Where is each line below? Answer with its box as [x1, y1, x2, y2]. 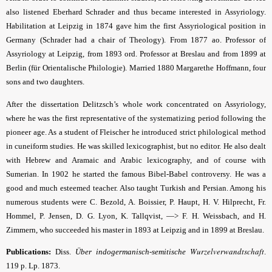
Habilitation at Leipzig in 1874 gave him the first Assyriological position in [6, 21, 266, 31]
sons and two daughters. [6, 77, 84, 87]
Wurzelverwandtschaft [190, 246, 264, 257]
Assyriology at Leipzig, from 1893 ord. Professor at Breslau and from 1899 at [6, 49, 266, 59]
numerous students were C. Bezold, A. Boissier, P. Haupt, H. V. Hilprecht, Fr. [6, 197, 266, 206]
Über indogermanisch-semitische [75, 247, 190, 257]
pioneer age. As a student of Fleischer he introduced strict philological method [6, 127, 266, 137]
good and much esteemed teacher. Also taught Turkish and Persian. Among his [6, 183, 266, 192]
